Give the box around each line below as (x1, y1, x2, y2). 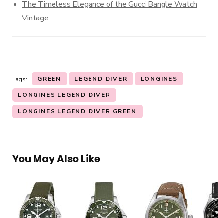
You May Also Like (12, 151, 100, 165)
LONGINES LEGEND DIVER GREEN (18, 107, 137, 115)
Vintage (22, 12, 49, 23)
